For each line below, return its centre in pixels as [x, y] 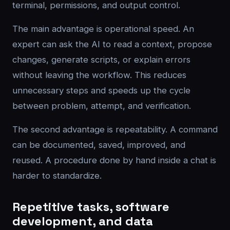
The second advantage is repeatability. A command [115, 129]
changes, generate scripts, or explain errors [101, 60]
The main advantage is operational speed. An [103, 29]
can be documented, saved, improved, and [99, 145]
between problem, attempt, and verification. [102, 106]
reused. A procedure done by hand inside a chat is [114, 160]
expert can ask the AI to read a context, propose [112, 44]
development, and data [83, 221]
